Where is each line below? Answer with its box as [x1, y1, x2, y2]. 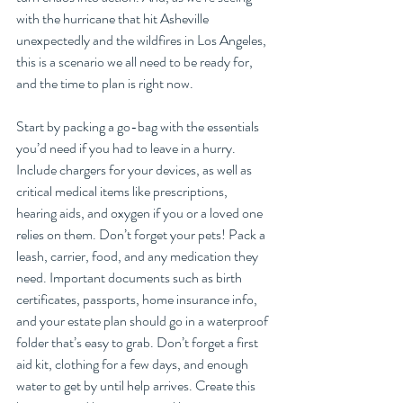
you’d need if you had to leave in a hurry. [16, 138, 238, 159]
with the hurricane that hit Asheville [16, 8, 211, 30]
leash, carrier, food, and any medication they [16, 246, 261, 267]
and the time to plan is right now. [16, 73, 193, 94]
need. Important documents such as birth [16, 267, 245, 289]
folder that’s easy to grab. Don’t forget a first [16, 332, 261, 354]
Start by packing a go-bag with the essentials [16, 116, 262, 138]
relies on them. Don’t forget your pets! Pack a [16, 224, 268, 246]
